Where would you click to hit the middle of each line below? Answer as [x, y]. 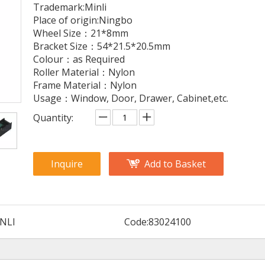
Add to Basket [175, 164]
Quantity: [53, 118]
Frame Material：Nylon [85, 85]
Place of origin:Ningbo [83, 20]
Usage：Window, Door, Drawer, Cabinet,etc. [131, 98]
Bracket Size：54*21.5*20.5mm [102, 46]
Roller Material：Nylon [84, 72]
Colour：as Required [79, 59]
